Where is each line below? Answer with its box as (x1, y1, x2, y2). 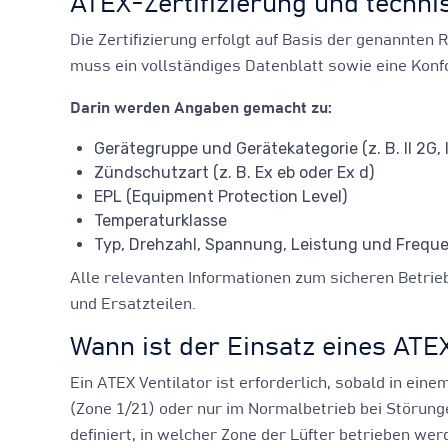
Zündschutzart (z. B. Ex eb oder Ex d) (94, 162, 374, 182)
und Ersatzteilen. (70, 295, 196, 312)
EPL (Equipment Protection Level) (94, 186, 347, 206)
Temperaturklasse (94, 210, 227, 230)
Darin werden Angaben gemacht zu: (70, 99, 332, 116)
